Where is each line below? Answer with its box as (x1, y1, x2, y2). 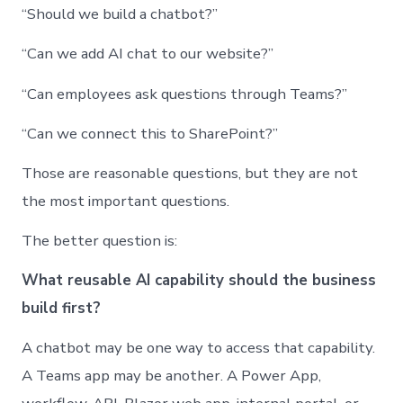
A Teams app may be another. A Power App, (22, 364, 322, 386)
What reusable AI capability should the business (22, 269, 377, 291)
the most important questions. (22, 190, 230, 211)
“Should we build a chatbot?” (22, 4, 219, 25)
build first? (22, 297, 102, 318)
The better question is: (22, 229, 178, 251)
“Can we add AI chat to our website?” (22, 43, 274, 65)
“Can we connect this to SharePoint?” (22, 122, 279, 144)
